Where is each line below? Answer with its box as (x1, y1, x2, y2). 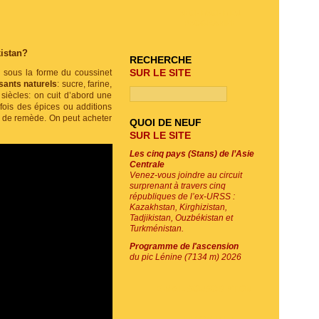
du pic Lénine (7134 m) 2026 (130, 252, 241, 262)
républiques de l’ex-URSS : (130, 192, 235, 202)
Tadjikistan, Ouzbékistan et (130, 213, 233, 223)
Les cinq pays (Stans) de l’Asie (130, 149, 254, 159)
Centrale (130, 159, 164, 169)
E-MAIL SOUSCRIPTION (156, 284, 252, 293)
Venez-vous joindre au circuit (130, 170, 242, 180)
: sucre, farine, (57, 79, 113, 89)
